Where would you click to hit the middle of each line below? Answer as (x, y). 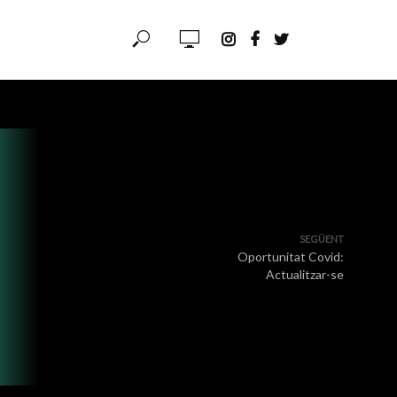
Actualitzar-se (305, 274)
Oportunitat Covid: (291, 257)
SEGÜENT (322, 239)
